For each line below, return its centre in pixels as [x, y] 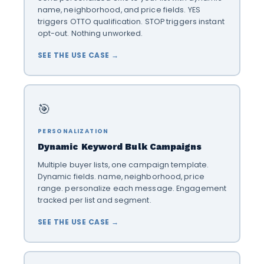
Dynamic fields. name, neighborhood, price [121, 176]
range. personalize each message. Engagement [132, 188]
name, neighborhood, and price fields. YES [119, 9]
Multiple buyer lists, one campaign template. [123, 164]
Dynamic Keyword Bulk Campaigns [119, 146]
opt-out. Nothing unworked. [90, 33]
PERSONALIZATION [73, 131]
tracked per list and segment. [94, 200]
